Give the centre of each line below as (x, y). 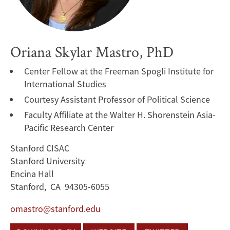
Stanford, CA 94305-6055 (60, 186)
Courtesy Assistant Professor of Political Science (117, 99)
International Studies (65, 84)
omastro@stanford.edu (55, 208)
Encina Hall (32, 174)
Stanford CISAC (40, 148)
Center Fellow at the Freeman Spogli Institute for (119, 71)
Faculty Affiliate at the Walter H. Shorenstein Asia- (120, 114)
